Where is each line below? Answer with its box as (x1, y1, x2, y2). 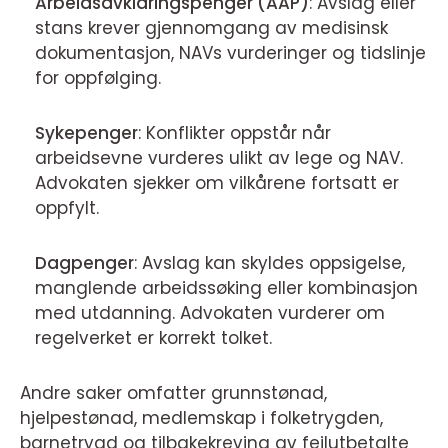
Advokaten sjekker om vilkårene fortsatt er (35, 171, 399, 196)
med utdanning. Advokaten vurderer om (35, 301, 385, 326)
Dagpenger (35, 251, 134, 276)
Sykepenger (35, 121, 138, 146)
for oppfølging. (35, 66, 161, 91)
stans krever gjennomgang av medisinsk (35, 16, 388, 41)
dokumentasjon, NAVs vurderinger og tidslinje (35, 41, 426, 66)
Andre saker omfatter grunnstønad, (20, 381, 327, 406)
